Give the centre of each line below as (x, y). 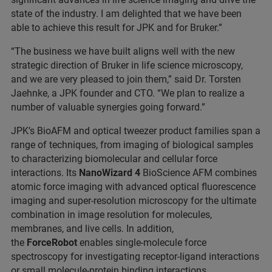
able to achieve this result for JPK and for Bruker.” (118, 28)
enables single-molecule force (142, 243)
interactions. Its (44, 173)
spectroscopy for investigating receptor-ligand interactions (135, 257)
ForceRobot (52, 243)
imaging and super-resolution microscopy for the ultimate (134, 201)
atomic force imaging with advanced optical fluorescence (133, 187)
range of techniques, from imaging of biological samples (132, 145)
